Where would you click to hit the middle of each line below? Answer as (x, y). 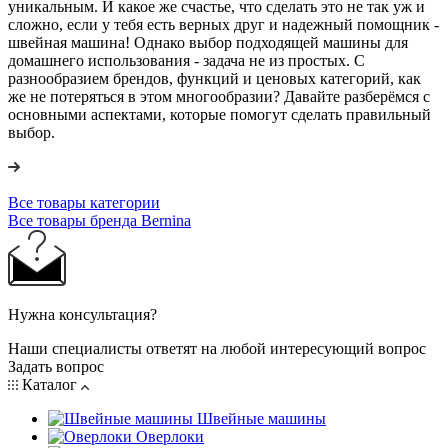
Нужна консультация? (82, 314)
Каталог (49, 384)
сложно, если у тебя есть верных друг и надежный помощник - (223, 24)
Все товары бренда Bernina (99, 220)
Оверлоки (170, 436)
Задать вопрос (56, 366)
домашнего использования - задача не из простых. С (186, 60)
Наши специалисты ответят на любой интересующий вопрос (217, 348)
